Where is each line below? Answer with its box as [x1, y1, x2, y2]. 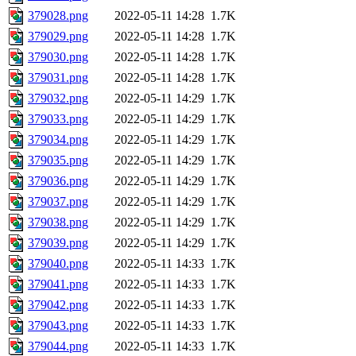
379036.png [28, 174, 88, 188]
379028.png [28, 9, 88, 23]
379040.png [28, 257, 88, 271]
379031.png [28, 71, 88, 85]
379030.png [28, 50, 88, 64]
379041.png [28, 277, 88, 292]
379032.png [28, 91, 88, 106]
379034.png [28, 133, 88, 147]
